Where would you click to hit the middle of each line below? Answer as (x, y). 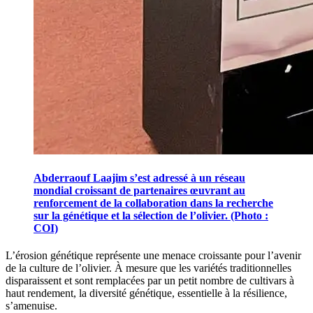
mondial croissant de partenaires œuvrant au (139, 191)
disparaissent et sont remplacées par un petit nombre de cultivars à (150, 281)
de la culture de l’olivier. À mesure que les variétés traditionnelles (148, 268)
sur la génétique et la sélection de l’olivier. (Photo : (151, 216)
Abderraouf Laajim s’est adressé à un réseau (139, 178)
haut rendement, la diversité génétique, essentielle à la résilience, (146, 293)
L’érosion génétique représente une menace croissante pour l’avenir (153, 256)
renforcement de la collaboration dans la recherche (153, 203)
